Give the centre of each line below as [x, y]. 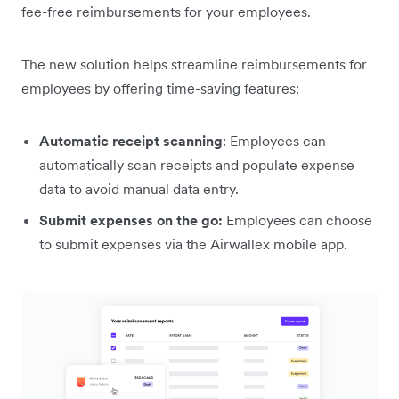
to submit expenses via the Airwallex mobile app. [195, 244]
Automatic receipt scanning [131, 141]
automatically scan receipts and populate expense [197, 165]
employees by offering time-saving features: [160, 89]
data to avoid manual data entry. [139, 189]
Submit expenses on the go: [131, 220]
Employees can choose [297, 220]
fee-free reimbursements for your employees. [166, 12]
